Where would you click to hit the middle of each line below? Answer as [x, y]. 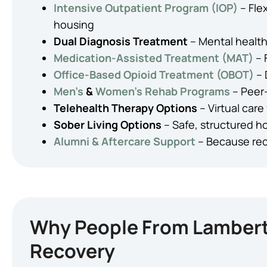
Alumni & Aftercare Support [125, 141]
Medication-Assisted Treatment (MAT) [153, 58]
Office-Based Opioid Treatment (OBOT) [154, 74]
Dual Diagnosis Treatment [121, 41]
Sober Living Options [108, 125]
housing [74, 24]
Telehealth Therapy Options [125, 108]
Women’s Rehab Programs [163, 91]
